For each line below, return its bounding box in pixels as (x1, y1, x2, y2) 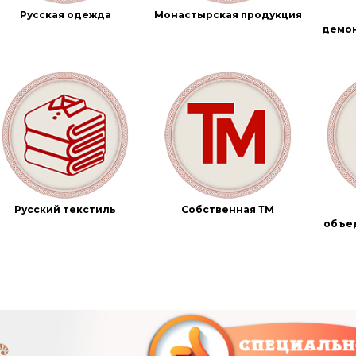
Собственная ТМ (181, 203, 275, 216)
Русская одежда (19, 9, 111, 21)
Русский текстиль (14, 203, 117, 216)
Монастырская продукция (153, 9, 302, 21)
